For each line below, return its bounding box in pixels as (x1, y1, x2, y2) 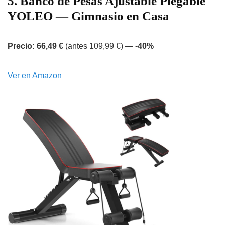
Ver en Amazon (8, 71, 62, 80)
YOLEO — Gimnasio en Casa (8, 9, 169, 23)
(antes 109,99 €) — (63, 42, 135, 51)
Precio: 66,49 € (8, 42, 63, 51)
